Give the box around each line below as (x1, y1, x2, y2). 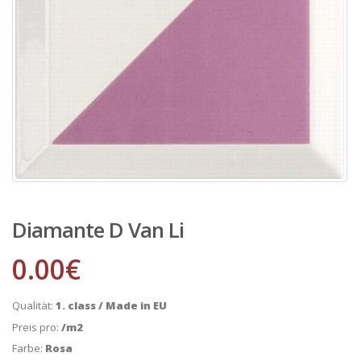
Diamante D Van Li (12, 214, 184, 244)
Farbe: (12, 341, 45, 356)
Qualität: (12, 298, 56, 313)
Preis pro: (12, 319, 61, 334)
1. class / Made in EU (56, 298, 167, 313)
